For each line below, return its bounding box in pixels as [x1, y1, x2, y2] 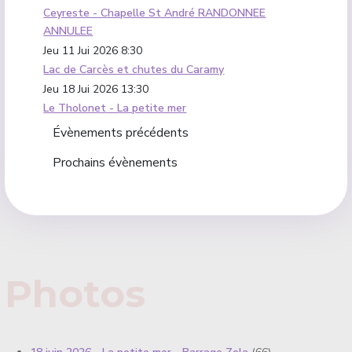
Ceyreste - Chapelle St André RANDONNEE [43, 5, 266, 21]
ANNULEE [43, 24, 93, 39]
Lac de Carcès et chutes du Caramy [43, 62, 225, 78]
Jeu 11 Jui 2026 [43, 43, 119, 59]
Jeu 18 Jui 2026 [43, 82, 119, 97]
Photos [5, 271, 146, 317]
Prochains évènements [53, 154, 178, 172]
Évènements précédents [53, 124, 189, 142]
